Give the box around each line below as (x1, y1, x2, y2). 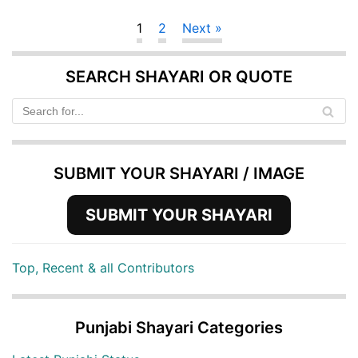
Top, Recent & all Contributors (12, 260, 194, 276)
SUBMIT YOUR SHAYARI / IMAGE (54, 164, 304, 184)
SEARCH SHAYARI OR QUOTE (66, 67, 292, 87)
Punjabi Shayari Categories (75, 318, 283, 338)
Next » (181, 20, 222, 37)
